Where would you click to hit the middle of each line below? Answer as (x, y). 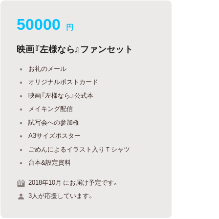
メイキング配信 (51, 108)
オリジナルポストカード (64, 81)
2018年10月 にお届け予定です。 (74, 182)
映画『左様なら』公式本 (61, 95)
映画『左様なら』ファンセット (75, 48)
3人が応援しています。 (61, 195)
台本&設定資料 (50, 162)
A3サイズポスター (55, 135)
